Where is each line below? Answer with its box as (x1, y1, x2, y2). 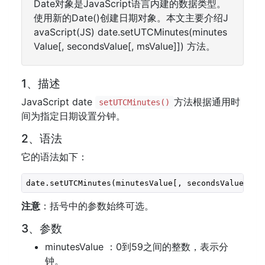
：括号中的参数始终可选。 (40, 200, 154, 212)
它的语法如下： (21, 151, 88, 163)
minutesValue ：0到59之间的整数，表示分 (45, 241, 228, 253)
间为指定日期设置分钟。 (21, 110, 125, 122)
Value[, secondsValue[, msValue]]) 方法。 (34, 40, 215, 52)
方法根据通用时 (173, 96, 240, 108)
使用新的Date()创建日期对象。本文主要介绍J (34, 12, 228, 24)
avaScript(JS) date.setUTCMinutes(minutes (34, 26, 227, 38)
